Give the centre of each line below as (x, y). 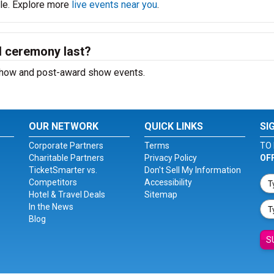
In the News (51, 207)
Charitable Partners (67, 158)
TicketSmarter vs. (63, 170)
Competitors (53, 182)
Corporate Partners (66, 146)
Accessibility (168, 182)
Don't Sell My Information (192, 170)
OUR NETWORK (64, 126)
